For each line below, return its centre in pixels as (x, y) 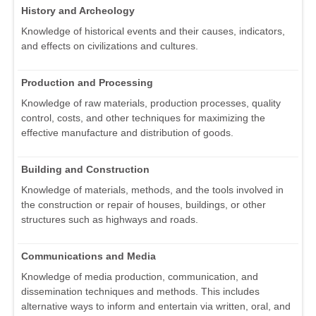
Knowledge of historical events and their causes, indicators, (153, 31)
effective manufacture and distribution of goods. (127, 133)
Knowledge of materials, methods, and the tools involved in (152, 190)
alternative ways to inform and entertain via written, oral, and (156, 306)
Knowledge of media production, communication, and (140, 277)
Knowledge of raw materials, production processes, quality (151, 103)
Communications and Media (89, 256)
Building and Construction (85, 170)
